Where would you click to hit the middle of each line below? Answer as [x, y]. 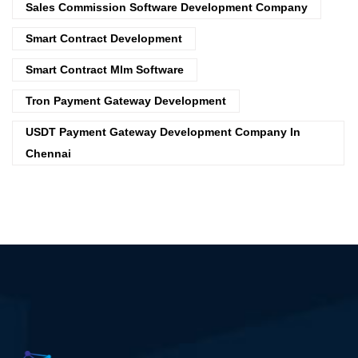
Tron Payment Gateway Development [126, 100]
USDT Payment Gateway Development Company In [163, 131]
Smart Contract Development [104, 38]
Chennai [48, 153]
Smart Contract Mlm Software [105, 69]
